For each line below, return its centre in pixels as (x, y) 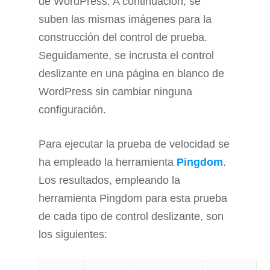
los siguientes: (73, 235)
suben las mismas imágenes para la (125, 20)
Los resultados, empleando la (109, 181)
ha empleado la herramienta (108, 162)
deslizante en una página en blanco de (131, 74)
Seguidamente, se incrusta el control (126, 56)
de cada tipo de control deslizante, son (131, 217)
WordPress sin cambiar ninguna (115, 92)
